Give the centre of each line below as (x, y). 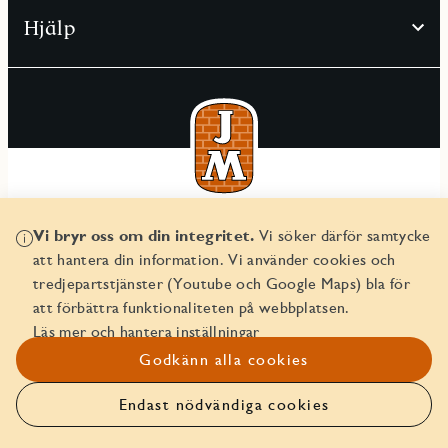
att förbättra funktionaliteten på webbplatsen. (191, 307)
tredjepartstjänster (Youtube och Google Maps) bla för (221, 283)
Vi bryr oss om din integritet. (144, 235)
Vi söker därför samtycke (342, 235)
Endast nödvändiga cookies (224, 404)
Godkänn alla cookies (224, 359)
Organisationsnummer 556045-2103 (224, 257)
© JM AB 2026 (224, 233)
